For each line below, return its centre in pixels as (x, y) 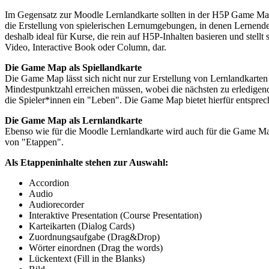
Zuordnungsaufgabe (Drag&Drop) (94, 237)
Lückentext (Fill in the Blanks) (87, 259)
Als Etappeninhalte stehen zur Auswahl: (86, 163)
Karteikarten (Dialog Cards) (82, 226)
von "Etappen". (34, 142)
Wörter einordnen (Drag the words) (96, 248)
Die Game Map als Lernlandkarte (74, 121)
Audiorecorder (56, 205)
